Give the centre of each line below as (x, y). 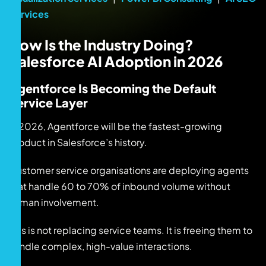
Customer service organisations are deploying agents (129, 170)
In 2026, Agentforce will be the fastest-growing (115, 126)
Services (29, 14)
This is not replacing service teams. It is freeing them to (131, 230)
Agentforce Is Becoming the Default (113, 88)
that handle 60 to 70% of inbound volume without (120, 186)
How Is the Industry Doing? (101, 44)
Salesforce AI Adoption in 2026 (116, 61)
